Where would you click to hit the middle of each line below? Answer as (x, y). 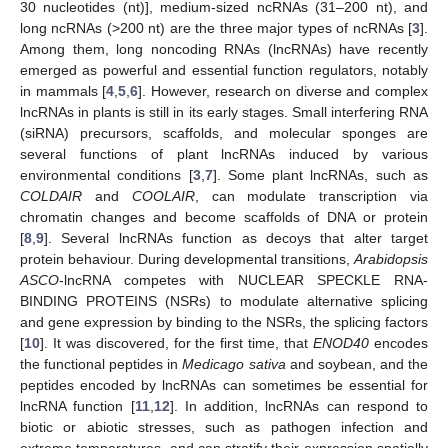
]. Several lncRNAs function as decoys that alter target (236, 237)
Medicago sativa (234, 363)
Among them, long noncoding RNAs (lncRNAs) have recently (224, 48)
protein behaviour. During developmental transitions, (187, 258)
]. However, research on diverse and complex (283, 90)
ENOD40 (341, 342)
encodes (399, 342)
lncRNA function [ (77, 405)
